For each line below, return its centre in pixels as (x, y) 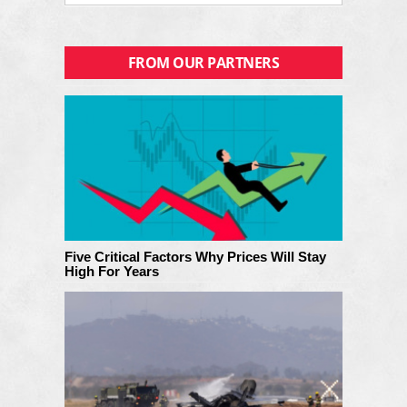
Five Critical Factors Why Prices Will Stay (195, 256)
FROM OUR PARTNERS (203, 62)
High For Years (112, 271)
